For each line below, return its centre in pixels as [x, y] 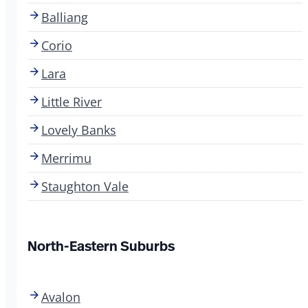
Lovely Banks [79, 130]
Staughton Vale [85, 186]
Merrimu [66, 158]
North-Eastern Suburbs [101, 245]
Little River [71, 101]
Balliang [65, 17]
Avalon [61, 297]
